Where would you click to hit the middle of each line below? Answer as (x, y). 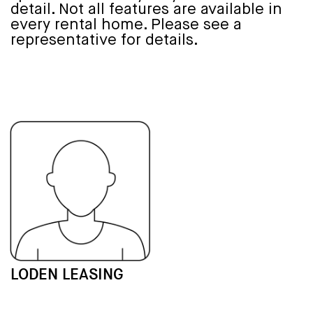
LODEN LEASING (67, 275)
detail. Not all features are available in (146, 9)
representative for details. (104, 40)
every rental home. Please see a (126, 25)
